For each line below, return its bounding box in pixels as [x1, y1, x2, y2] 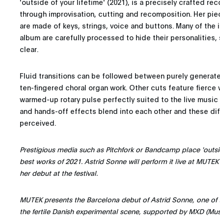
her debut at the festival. [20, 168, 98, 177]
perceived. [20, 118, 56, 127]
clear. [20, 44, 38, 54]
